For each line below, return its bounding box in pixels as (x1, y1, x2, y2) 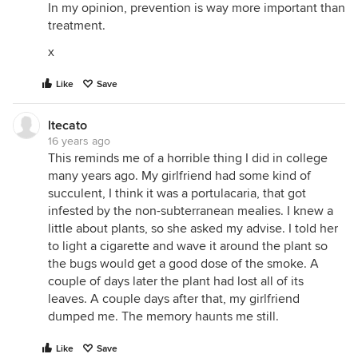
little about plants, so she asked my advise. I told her (48, 221, 338, 237)
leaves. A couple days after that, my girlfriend (48, 291, 300, 307)
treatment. (48, 18, 105, 34)
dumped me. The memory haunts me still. (48, 308, 279, 324)
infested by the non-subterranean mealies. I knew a (48, 203, 333, 219)
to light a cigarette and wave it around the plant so (48, 238, 328, 254)
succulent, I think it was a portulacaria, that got (48, 185, 306, 201)
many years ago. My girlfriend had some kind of (48, 168, 311, 184)
